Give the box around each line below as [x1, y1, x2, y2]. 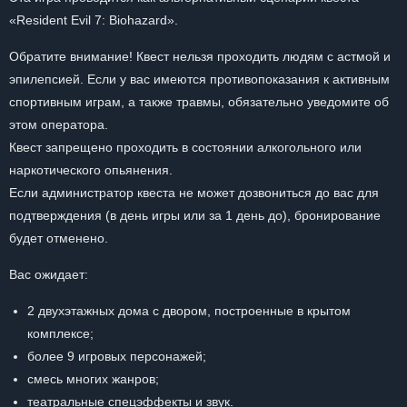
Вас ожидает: [9, 267, 88, 282]
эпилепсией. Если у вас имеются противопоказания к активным [9, 72, 390, 86]
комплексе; [27, 326, 94, 341]
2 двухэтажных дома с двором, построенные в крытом [27, 303, 351, 318]
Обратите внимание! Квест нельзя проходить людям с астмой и [9, 49, 391, 64]
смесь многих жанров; [27, 372, 159, 386]
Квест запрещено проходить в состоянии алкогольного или [9, 140, 362, 154]
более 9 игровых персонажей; [27, 349, 206, 363]
